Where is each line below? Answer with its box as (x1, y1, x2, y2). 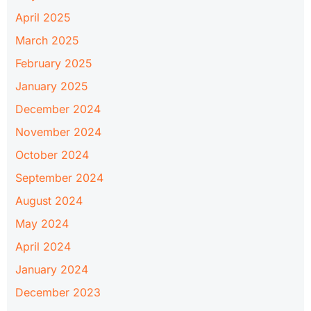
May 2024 (15, 216, 69, 230)
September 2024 (15, 170, 103, 185)
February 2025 (15, 56, 92, 70)
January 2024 (15, 262, 88, 276)
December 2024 (15, 101, 101, 116)
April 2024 (15, 239, 71, 253)
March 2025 (15, 33, 79, 47)
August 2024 (15, 193, 83, 208)
